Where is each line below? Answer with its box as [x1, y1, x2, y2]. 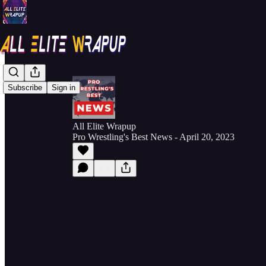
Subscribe [8, 83, 42, 93]
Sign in [52, 83, 75, 93]
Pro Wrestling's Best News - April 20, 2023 [72, 132, 235, 142]
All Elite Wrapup [72, 121, 136, 131]
